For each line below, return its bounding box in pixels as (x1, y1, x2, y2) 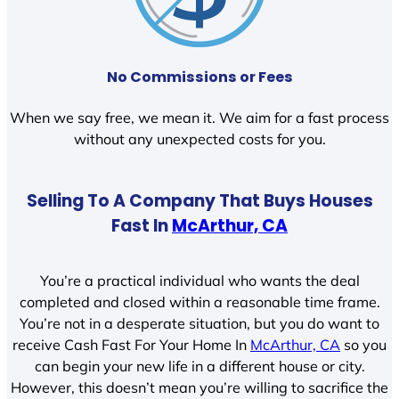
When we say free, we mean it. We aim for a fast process (10, 109, 389, 127)
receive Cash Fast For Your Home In (12, 335, 250, 354)
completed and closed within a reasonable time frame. (19, 292, 380, 311)
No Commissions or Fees (106, 66, 293, 87)
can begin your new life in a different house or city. (34, 356, 365, 375)
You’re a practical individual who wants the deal (39, 271, 360, 289)
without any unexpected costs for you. (73, 130, 326, 149)
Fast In (111, 213, 172, 238)
